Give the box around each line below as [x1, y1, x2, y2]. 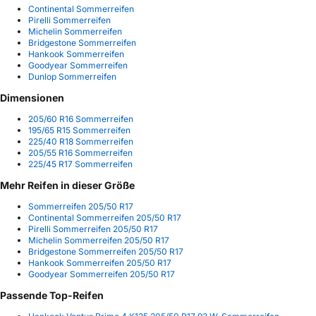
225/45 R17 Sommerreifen [28, 158, 133, 169]
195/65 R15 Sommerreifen [28, 124, 130, 135]
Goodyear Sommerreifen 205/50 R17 [28, 268, 175, 279]
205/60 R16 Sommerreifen [28, 113, 133, 124]
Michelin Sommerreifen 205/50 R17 [28, 234, 169, 245]
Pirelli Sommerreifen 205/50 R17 [28, 223, 158, 234]
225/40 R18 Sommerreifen [28, 135, 133, 147]
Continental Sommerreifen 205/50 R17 [28, 212, 181, 223]
